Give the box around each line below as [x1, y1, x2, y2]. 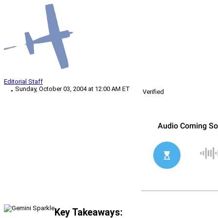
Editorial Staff [4, 78, 43, 86]
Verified [143, 88, 164, 96]
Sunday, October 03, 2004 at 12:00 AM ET [15, 85, 130, 93]
